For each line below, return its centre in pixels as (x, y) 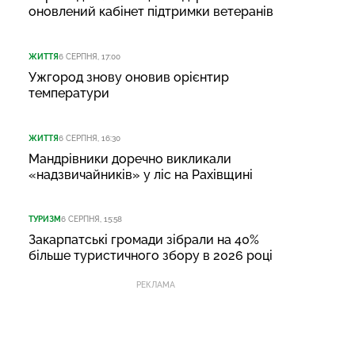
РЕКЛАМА (155, 285)
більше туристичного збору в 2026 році (151, 256)
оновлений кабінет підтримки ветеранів (151, 11)
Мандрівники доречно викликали (130, 158)
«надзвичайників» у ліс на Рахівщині (141, 174)
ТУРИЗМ (45, 219)
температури (69, 93)
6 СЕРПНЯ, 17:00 (90, 56)
